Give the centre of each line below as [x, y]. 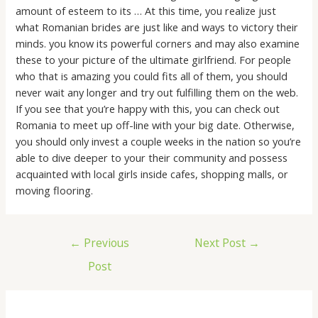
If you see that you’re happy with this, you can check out [148, 109]
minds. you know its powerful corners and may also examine [158, 44]
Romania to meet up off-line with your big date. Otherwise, [155, 125]
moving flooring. [55, 191]
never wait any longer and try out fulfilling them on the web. [157, 93]
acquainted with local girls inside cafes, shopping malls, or [152, 174]
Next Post [222, 242]
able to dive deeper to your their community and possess [152, 158]
